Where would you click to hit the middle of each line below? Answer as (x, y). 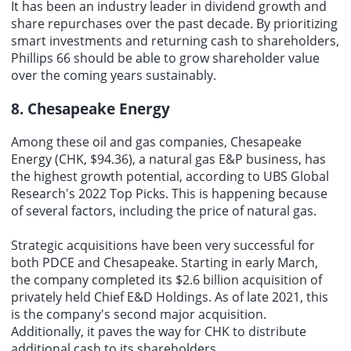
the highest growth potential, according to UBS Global (170, 176)
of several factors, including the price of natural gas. (164, 210)
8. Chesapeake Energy (90, 109)
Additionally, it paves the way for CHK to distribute (159, 331)
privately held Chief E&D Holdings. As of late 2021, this (170, 297)
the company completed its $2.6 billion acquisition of (166, 279)
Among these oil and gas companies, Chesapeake (156, 141)
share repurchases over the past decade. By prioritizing (174, 24)
